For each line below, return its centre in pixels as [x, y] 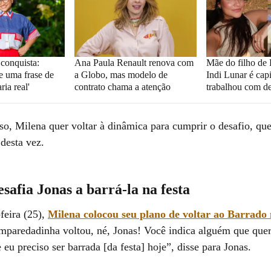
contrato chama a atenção [122, 87]
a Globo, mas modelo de [121, 74]
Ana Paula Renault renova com [134, 62]
